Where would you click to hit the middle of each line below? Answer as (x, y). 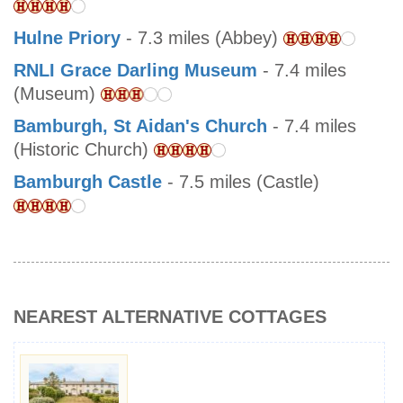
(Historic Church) (84, 150)
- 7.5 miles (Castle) (241, 182)
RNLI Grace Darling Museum (135, 71)
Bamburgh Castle (88, 182)
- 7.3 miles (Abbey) (202, 38)
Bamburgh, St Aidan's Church (140, 126)
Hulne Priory (67, 38)
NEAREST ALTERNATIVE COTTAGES (170, 317)
